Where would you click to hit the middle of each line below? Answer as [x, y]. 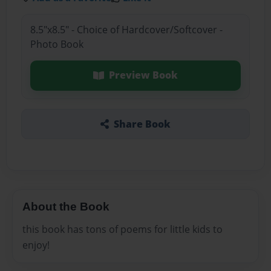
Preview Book [143, 75]
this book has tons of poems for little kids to [122, 230]
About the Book [66, 206]
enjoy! [36, 245]
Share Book [142, 124]
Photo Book [57, 44]
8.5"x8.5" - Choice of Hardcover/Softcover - [126, 30]
